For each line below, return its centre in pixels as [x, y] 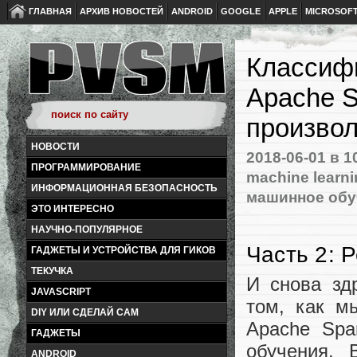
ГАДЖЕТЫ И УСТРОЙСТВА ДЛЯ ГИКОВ [124, 250]
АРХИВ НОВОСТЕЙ [122, 11]
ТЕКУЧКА [52, 271]
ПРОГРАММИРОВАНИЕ [86, 167]
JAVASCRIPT [61, 292]
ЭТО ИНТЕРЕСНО [73, 209]
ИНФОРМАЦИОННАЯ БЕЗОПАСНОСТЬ [124, 188]
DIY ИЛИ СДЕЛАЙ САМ [85, 312]
